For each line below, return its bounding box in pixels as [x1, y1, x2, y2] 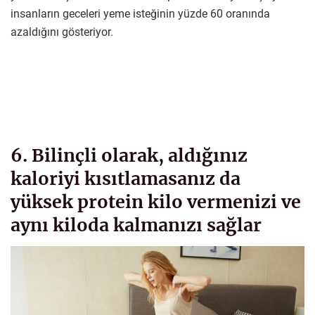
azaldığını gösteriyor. [11, 25, 113, 39]
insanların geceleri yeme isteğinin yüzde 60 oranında [11, 6, 270, 20]
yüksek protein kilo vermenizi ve [11, 191, 301, 214]
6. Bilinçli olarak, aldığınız [11, 144, 247, 167]
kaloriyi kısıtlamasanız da [11, 167, 240, 191]
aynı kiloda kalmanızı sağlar [11, 214, 262, 237]
